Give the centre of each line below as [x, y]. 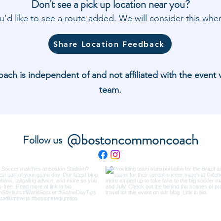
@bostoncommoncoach [133, 140]
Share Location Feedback [109, 44]
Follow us [42, 140]
